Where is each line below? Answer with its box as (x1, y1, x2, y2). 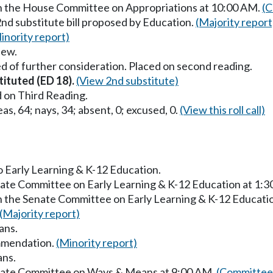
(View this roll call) (180, 102, 265, 116)
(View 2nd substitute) (76, 73, 179, 87)
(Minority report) (56, 235, 137, 249)
